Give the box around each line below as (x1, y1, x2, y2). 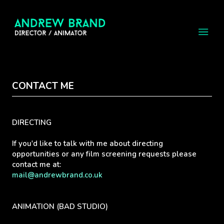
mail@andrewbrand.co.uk (12, 169, 102, 180)
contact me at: (12, 159, 61, 169)
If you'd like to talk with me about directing (12, 138, 163, 148)
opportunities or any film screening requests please (12, 148, 196, 159)
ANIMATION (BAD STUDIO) (12, 201, 108, 211)
